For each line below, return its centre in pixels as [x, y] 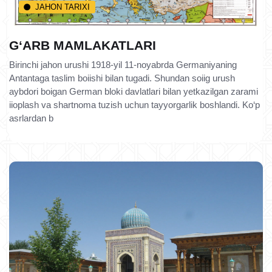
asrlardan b [31, 118]
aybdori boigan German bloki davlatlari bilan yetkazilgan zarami [134, 91]
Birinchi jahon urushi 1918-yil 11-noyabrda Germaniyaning [123, 65]
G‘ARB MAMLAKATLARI [83, 45]
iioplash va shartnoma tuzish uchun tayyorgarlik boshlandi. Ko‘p [134, 105]
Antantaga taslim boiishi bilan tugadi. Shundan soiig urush [122, 78]
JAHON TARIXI [63, 7]
